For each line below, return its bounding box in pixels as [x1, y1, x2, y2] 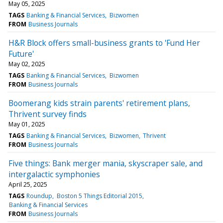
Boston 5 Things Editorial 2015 [56, 191, 142, 200]
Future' [8, 48, 34, 59]
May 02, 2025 [8, 59, 45, 68]
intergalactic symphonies [8, 168, 100, 180]
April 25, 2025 [8, 180, 47, 189]
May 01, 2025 [8, 119, 45, 128]
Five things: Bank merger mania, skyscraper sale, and [8, 157, 203, 169]
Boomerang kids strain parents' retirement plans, [8, 97, 190, 109]
